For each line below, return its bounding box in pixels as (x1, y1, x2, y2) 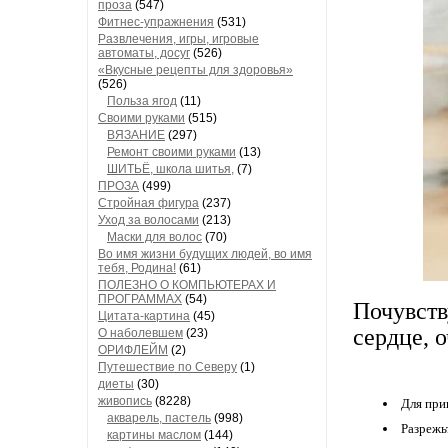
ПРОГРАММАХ (98, 292, 182, 306)
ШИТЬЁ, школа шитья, (107, 162, 234, 176)
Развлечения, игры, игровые (98, 32, 259, 46)
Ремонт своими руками (107, 145, 236, 159)
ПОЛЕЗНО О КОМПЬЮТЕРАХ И (98, 278, 276, 292)
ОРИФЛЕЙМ (98, 343, 168, 357)
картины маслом (107, 428, 201, 442)
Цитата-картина (98, 309, 190, 323)
